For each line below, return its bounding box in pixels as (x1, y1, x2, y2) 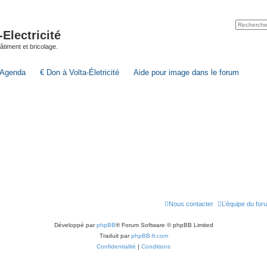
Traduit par (99, 232, 131, 239)
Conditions (141, 243, 170, 250)
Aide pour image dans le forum (133, 67, 239, 77)
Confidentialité (97, 243, 136, 250)
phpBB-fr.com (131, 232, 168, 239)
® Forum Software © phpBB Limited (115, 222, 213, 228)
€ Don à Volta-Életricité (40, 67, 119, 77)
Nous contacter (169, 200, 213, 207)
